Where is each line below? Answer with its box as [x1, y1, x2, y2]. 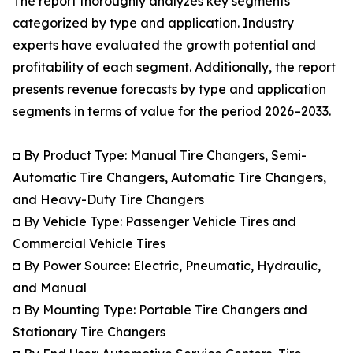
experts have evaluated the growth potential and [13, 37, 316, 54]
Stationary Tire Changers [13, 324, 165, 340]
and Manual [13, 280, 87, 296]
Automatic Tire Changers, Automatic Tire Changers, [13, 169, 326, 186]
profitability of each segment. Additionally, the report [13, 59, 336, 76]
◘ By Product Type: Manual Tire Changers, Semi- [13, 147, 307, 164]
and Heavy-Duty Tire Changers [13, 191, 204, 208]
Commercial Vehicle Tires [13, 236, 165, 252]
